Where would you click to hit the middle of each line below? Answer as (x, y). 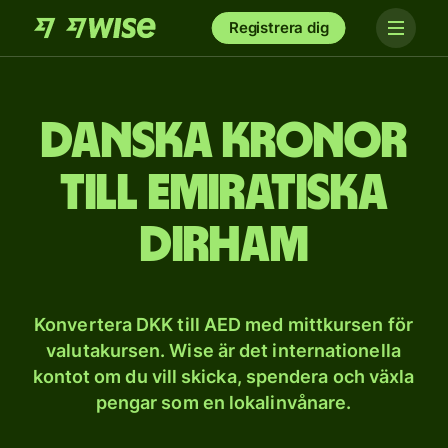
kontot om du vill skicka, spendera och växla (223, 376)
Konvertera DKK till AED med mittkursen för (223, 324)
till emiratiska (224, 194)
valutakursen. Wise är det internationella (223, 350)
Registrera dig (278, 27)
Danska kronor (224, 142)
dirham (224, 246)
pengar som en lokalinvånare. (223, 402)
